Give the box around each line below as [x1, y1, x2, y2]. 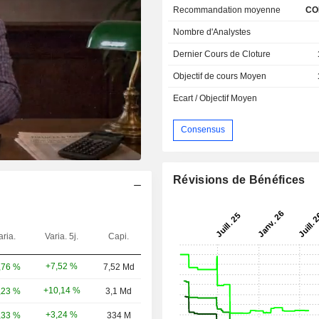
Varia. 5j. [45, 231, 78, 241]
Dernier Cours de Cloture [173, 48, 271, 59]
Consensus [181, 125, 226, 135]
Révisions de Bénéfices [173, 173, 305, 186]
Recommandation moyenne [173, 4, 281, 15]
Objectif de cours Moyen [173, 70, 267, 81]
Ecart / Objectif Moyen [173, 93, 258, 103]
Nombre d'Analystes [173, 26, 251, 37]
